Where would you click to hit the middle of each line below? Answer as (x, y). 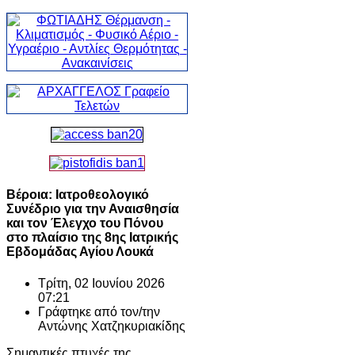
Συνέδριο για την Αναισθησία (93, 209)
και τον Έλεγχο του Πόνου (85, 223)
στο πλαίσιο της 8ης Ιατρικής (92, 238)
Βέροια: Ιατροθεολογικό (78, 195)
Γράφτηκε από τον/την (99, 311)
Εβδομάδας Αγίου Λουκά (80, 252)
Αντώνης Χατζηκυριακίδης (112, 326)
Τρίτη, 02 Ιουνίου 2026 (101, 283)
